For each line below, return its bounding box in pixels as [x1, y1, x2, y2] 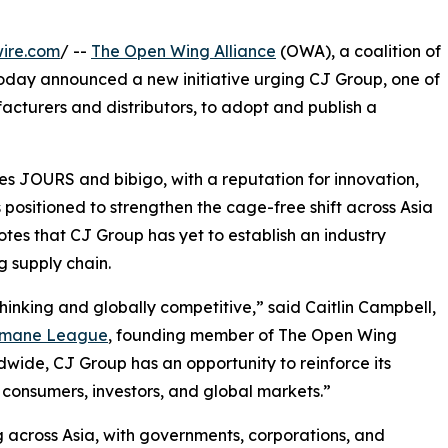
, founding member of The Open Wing [108, 325, 397, 346]
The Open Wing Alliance [91, 41, 276, 62]
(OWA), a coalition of [276, 41, 441, 62]
